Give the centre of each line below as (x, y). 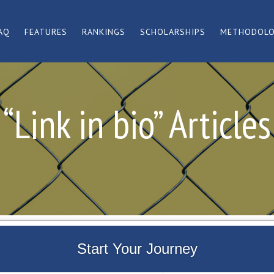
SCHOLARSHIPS (173, 32)
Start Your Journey (137, 249)
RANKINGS (104, 32)
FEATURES (46, 32)
